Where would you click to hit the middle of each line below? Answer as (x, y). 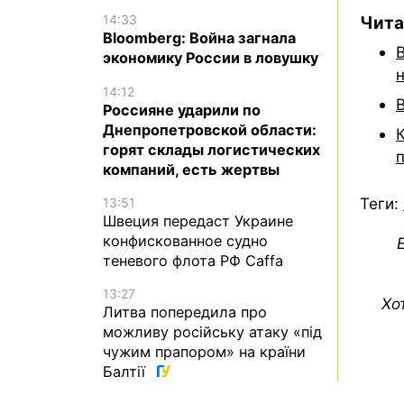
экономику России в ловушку (211, 58)
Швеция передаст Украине (198, 220)
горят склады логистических (211, 149)
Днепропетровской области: (210, 129)
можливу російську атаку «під (212, 332)
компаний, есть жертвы (191, 169)
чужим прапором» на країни (204, 352)
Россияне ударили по (182, 110)
